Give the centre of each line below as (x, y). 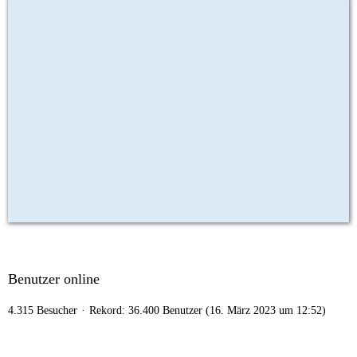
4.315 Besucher (43, 310)
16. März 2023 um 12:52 (266, 310)
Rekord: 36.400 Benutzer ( (149, 310)
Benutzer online (54, 279)
